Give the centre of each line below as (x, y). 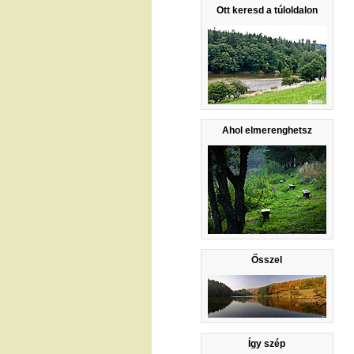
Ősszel (267, 260)
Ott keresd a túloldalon (267, 10)
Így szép (267, 343)
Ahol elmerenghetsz (267, 130)
